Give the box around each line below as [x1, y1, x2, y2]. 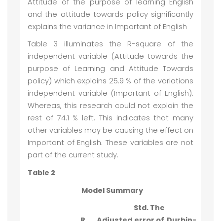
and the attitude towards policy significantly [28, 9, 193, 20]
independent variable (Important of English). [28, 88, 193, 99]
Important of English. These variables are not [28, 138, 193, 148]
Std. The [134, 202, 165, 213]
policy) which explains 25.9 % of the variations [28, 76, 193, 86]
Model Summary [81, 185, 143, 195]
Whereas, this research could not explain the [28, 101, 193, 111]
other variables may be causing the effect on [28, 125, 193, 136]
